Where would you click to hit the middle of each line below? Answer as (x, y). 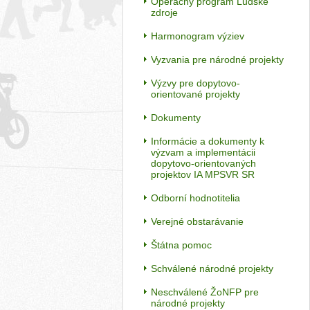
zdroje (164, 12)
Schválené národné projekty (212, 268)
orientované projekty (195, 94)
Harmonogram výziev (198, 36)
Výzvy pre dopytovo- (195, 83)
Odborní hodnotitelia (195, 198)
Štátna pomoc (181, 245)
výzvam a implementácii (203, 152)
